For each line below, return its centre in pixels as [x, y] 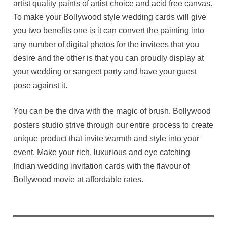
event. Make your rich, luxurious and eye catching [102, 152]
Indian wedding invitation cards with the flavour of [102, 166]
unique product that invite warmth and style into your [106, 138]
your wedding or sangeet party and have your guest [105, 71]
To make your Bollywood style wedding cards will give [110, 17]
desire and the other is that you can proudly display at [109, 58]
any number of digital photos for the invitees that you [106, 44]
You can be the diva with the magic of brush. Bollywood [112, 111]
